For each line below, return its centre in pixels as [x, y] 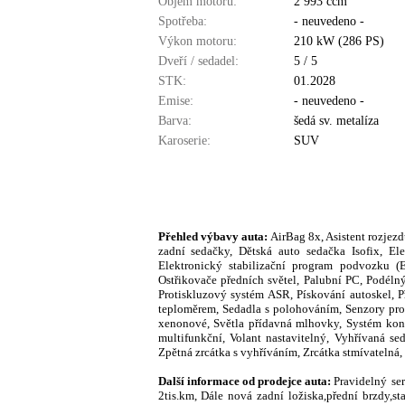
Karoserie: [184, 141]
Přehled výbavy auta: [214, 236]
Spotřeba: [182, 21]
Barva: [174, 121]
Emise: [175, 101]
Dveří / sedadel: [198, 61]
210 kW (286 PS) [339, 41]
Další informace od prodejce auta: [245, 381]
